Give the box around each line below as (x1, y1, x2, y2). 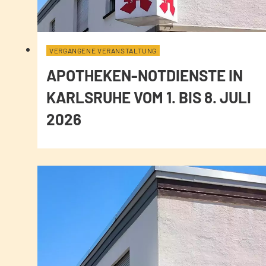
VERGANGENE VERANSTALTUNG (49, 46, 157, 55)
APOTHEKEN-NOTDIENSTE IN (46, 66, 243, 85)
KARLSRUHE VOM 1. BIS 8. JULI (46, 88, 251, 107)
